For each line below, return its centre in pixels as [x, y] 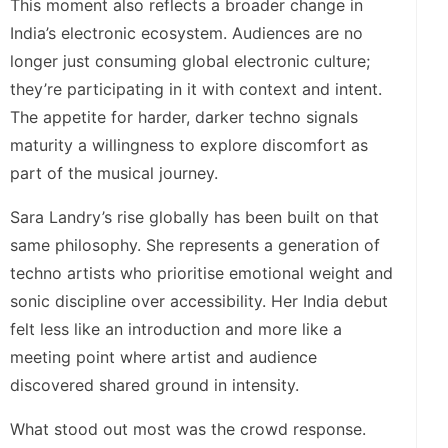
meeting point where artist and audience [163, 356]
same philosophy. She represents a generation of [195, 244]
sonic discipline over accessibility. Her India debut [199, 300]
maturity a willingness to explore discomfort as [189, 144]
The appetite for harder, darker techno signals [184, 116]
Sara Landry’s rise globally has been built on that [194, 216]
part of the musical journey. [114, 172]
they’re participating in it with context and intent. [196, 88]
